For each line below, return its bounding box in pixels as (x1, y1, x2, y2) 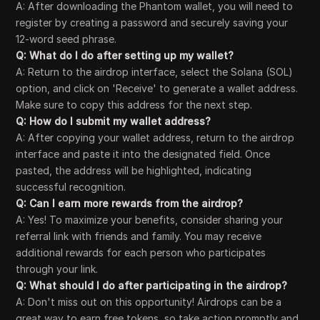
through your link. (16, 263, 99, 275)
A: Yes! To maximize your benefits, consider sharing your (16, 214, 284, 226)
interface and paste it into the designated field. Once (16, 148, 271, 160)
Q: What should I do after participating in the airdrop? (16, 279, 288, 291)
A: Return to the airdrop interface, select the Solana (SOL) (16, 66, 294, 78)
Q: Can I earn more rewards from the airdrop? (16, 197, 244, 209)
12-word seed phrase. (16, 33, 117, 45)
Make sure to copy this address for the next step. (16, 99, 253, 111)
